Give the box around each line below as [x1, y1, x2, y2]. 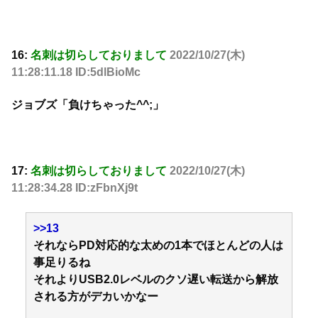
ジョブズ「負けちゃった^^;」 [11, 99, 164, 111]
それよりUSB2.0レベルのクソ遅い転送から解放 [33, 273, 278, 286]
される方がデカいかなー [33, 290, 158, 303]
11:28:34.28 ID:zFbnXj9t [11, 181, 138, 194]
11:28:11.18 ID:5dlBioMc [11, 65, 141, 78]
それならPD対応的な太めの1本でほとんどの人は [33, 239, 283, 252]
